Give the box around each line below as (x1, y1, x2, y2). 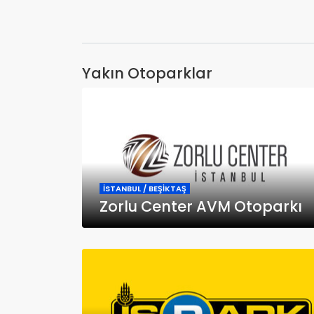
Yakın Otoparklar (82, 62, 212, 83)
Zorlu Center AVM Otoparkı (100, 196, 302, 217)
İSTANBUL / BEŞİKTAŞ (103, 182, 186, 194)
